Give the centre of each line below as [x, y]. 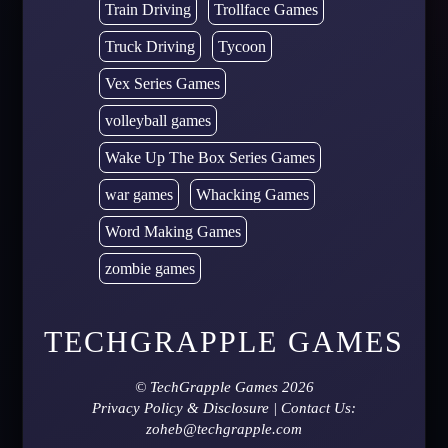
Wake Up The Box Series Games [209, 157]
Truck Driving [149, 46]
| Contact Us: [312, 407]
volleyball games [157, 120]
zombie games [149, 268]
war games [138, 194]
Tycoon [241, 46]
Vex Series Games [162, 83]
